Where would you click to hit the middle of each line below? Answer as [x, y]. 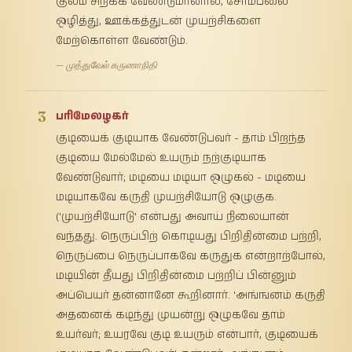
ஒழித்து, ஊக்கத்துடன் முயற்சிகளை [159, 21]
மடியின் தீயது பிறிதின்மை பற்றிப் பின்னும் [176, 275]
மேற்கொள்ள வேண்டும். [122, 40]
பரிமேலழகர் [92, 116]
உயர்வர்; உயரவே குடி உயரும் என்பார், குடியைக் [187, 334]
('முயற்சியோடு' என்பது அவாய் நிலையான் [173, 216]
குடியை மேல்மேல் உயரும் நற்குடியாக [161, 158]
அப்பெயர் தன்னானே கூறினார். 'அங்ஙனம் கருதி [191, 295]
